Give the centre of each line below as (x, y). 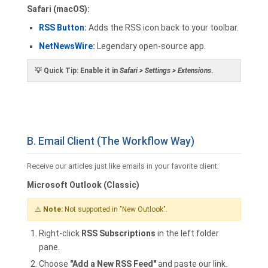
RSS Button (62, 28)
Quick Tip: (61, 71)
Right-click (60, 233)
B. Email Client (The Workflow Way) (111, 141)
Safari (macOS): (58, 9)
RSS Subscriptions (118, 233)
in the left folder (187, 233)
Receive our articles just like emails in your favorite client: (123, 166)
